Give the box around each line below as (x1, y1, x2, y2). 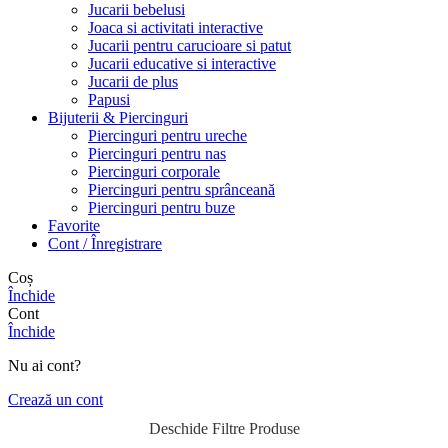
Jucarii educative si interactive (88, 55, 276, 73)
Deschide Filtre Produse (148, 420, 300, 438)
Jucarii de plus (88, 73, 178, 91)
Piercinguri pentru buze (88, 199, 235, 217)
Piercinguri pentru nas (88, 145, 226, 163)
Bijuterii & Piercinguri (48, 109, 188, 127)
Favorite (48, 217, 100, 235)
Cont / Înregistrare (48, 235, 162, 253)
